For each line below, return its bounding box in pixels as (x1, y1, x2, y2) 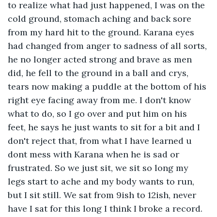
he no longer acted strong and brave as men (8, 53, 194, 65)
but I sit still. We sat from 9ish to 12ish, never (8, 189, 199, 201)
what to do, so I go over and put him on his (8, 108, 189, 119)
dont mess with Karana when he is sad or (8, 148, 182, 160)
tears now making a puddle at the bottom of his (8, 80, 209, 92)
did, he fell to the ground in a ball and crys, (8, 67, 191, 78)
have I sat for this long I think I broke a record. (8, 202, 205, 214)
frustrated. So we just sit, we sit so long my (8, 162, 191, 173)
